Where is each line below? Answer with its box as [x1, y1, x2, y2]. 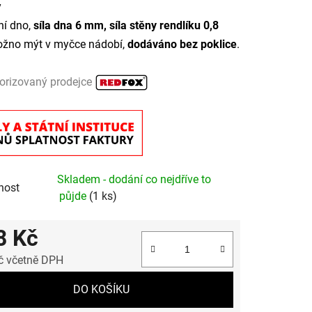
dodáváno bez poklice [127, 37, 237, 51]
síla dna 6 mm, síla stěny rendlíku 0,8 [31, 18, 219, 32]
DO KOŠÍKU [73, 283, 130, 297]
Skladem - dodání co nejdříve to [57, 173, 211, 187]
